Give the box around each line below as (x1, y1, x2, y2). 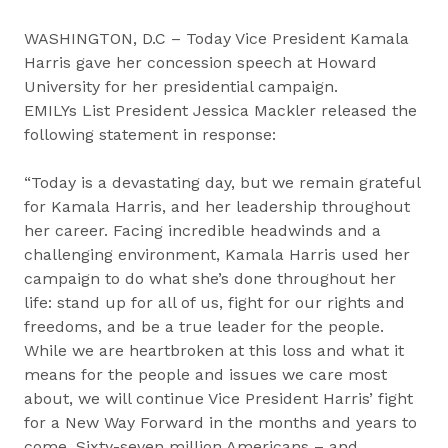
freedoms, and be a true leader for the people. (24, 317, 384, 336)
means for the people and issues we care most (24, 365, 387, 384)
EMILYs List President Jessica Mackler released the (24, 101, 417, 120)
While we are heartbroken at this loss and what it (24, 341, 404, 360)
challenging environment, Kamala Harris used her (24, 245, 410, 264)
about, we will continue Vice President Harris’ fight (24, 389, 413, 408)
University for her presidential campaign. (24, 77, 338, 96)
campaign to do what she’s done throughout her (24, 269, 396, 288)
